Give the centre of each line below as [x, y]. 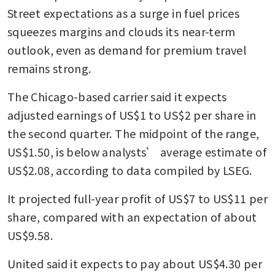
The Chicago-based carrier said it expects [117, 96]
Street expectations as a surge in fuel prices [124, 13]
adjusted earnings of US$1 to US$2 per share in [132, 114]
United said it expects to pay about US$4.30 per [135, 263]
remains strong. [49, 68]
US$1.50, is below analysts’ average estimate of [137, 151]
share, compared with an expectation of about [132, 216]
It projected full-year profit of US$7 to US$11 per [137, 198]
